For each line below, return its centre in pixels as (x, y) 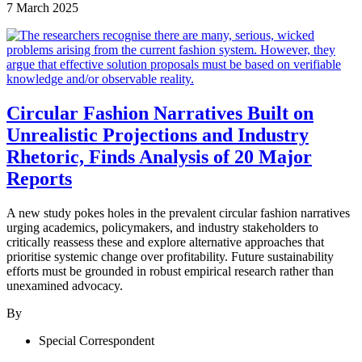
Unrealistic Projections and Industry (158, 135)
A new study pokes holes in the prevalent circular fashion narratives (178, 213)
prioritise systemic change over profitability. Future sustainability (170, 256)
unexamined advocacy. (65, 285)
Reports (39, 179)
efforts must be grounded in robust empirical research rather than (170, 271)
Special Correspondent (97, 340)
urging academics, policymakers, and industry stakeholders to (162, 227)
